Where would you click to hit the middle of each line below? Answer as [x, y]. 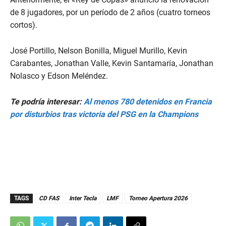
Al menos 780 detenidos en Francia [148, 102]
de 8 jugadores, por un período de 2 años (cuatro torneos [110, 13]
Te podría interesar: [47, 102]
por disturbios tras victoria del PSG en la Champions [104, 115]
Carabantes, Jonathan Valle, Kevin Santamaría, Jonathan [112, 64]
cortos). [24, 25]
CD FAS [49, 199]
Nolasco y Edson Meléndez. [59, 76]
